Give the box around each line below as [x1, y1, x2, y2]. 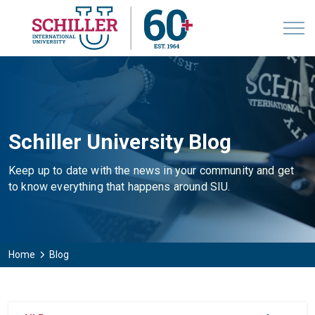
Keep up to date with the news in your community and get [8, 164, 295, 177]
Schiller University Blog [8, 129, 231, 154]
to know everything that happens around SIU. [8, 180, 231, 193]
